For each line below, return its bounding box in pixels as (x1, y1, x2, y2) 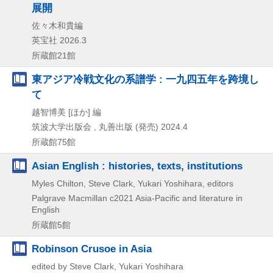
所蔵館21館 (32, 51, 76, 61)
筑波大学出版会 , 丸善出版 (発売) (32, 122, 158, 132)
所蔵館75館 (32, 137, 76, 147)
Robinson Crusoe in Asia (32, 243, 152, 255)
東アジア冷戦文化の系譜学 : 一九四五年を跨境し (32, 73, 259, 86)
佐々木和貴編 (32, 21, 83, 31)
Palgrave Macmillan (32, 193, 107, 204)
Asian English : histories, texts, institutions (32, 160, 243, 172)
